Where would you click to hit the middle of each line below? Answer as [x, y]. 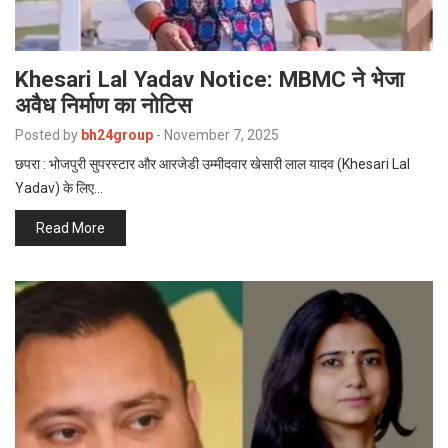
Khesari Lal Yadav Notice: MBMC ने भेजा [209, 78]
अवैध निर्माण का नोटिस [103, 104]
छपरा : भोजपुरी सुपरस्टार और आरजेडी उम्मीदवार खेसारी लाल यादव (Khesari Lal [212, 163]
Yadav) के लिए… [59, 187]
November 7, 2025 [221, 134]
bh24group [117, 134]
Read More [70, 227]
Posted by [46, 134]
